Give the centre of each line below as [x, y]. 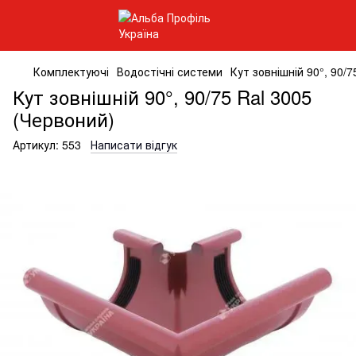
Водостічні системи [170, 72]
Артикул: [36, 145]
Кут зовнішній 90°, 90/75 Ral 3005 [162, 97]
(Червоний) [64, 119]
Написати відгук [134, 145]
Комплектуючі [71, 72]
